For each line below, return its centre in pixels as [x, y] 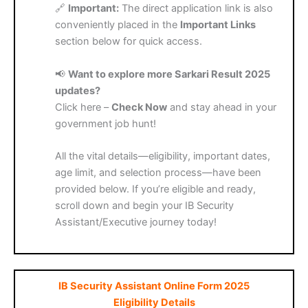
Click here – [84, 107]
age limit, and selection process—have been [158, 172]
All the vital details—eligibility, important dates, [163, 156]
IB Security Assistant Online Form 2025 [154, 286]
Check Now [140, 107]
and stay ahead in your [222, 107]
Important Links [218, 25]
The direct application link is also [196, 9]
